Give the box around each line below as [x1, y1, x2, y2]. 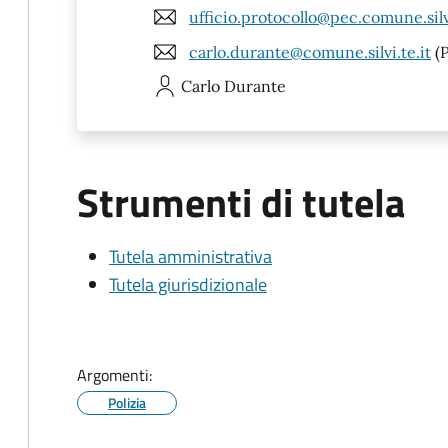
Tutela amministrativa [109, 243, 272, 270]
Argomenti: [77, 363, 152, 387]
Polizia [108, 392, 146, 413]
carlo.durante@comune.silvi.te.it [189, 41, 431, 62]
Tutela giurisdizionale [109, 271, 267, 298]
